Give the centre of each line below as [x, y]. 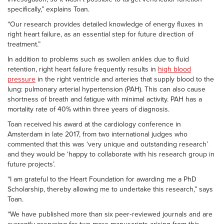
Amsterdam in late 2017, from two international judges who [97, 134]
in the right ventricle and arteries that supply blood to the [125, 79]
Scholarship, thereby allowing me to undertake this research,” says [110, 189]
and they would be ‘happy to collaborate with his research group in [111, 154]
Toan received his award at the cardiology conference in [94, 124]
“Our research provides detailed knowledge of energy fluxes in [105, 24]
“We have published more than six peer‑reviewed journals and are [110, 214]
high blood [174, 69]
